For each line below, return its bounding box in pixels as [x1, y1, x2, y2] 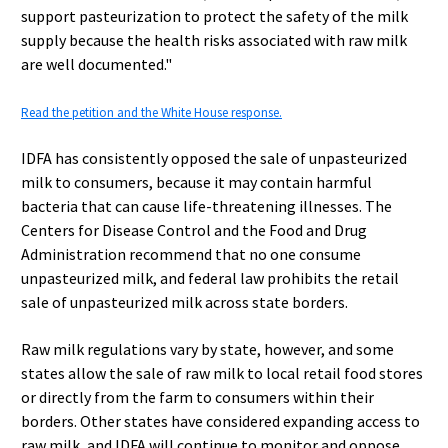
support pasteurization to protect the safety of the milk [21, 6, 408, 26]
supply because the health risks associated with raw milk [21, 30, 407, 50]
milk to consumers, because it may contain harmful [21, 172, 372, 192]
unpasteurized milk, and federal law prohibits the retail [21, 268, 399, 288]
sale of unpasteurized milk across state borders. [21, 292, 348, 312]
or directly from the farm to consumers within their [21, 387, 374, 407]
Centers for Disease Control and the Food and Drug [21, 220, 367, 240]
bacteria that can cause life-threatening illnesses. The [21, 196, 392, 216]
